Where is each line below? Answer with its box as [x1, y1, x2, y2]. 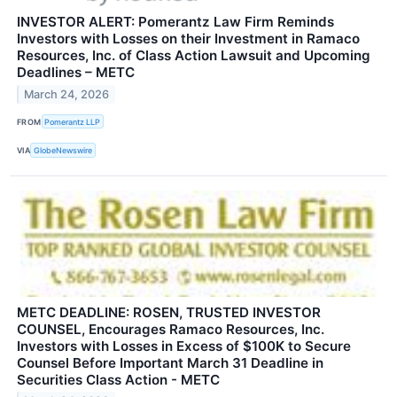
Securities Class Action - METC [17, 370, 220, 388]
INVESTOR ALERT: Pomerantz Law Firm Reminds [17, 13, 334, 31]
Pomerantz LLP [44, 116, 101, 127]
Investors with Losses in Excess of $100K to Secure [17, 337, 351, 354]
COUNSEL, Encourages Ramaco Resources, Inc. [17, 320, 324, 338]
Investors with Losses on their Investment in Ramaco [17, 30, 360, 48]
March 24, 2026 [24, 88, 110, 101]
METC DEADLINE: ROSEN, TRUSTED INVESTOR [17, 303, 321, 321]
